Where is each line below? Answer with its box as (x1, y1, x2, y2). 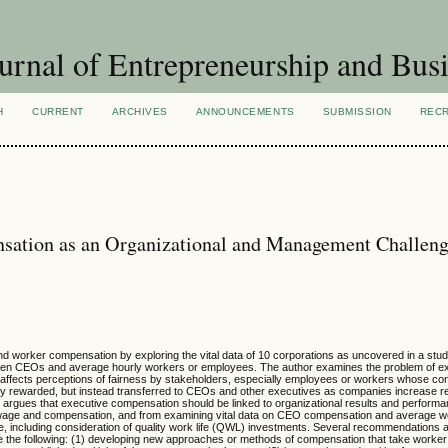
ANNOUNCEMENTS (195, 106, 295, 117)
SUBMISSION (322, 106, 392, 117)
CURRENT (32, 106, 84, 117)
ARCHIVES (111, 106, 168, 117)
